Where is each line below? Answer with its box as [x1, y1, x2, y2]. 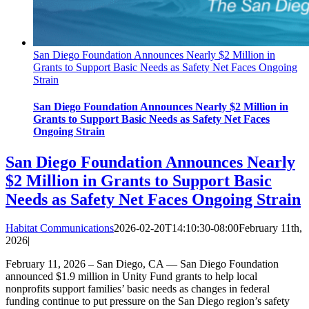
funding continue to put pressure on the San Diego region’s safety [6, 295, 290, 308]
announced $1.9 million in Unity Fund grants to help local [6, 270, 257, 283]
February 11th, [239, 222, 302, 235]
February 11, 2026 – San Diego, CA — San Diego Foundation [6, 258, 279, 270]
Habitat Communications [6, 222, 114, 235]
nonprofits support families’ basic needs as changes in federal [6, 283, 270, 295]
